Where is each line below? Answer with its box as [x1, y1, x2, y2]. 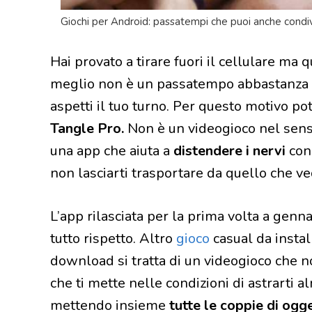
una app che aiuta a [50, 141, 173, 160]
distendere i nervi [173, 141, 286, 160]
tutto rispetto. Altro [50, 228, 176, 248]
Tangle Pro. [50, 118, 124, 138]
